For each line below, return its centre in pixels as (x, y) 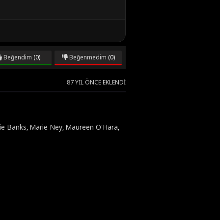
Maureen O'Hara (92, 127)
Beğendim (17, 57)
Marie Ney (46, 127)
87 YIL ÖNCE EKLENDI (96, 82)
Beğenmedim (87, 57)
